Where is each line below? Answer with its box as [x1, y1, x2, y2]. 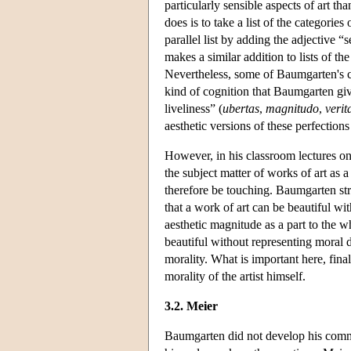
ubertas [223, 101, 259, 115]
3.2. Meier [165, 299, 218, 313]
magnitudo [266, 101, 319, 115]
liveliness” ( [165, 101, 223, 115]
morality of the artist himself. [165, 269, 306, 283]
